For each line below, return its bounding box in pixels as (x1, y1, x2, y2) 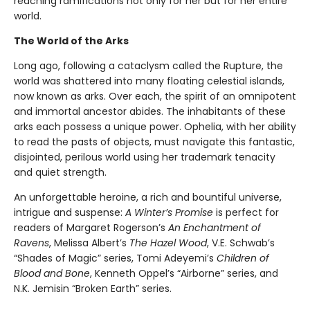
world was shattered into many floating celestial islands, (14, 73, 284, 88)
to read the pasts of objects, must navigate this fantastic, (14, 134, 295, 149)
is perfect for (213, 205, 279, 219)
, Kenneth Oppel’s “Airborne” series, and (90, 266, 278, 280)
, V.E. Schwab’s (207, 235, 275, 250)
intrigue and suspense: (14, 205, 125, 219)
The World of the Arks (14, 33, 129, 48)
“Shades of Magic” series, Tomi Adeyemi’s (14, 250, 217, 265)
